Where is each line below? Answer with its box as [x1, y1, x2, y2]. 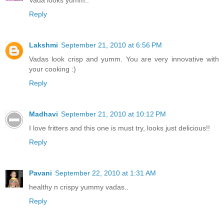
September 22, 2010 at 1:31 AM [55, 169, 156, 177]
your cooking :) [29, 65, 76, 73]
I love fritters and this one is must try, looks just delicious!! [29, 124, 210, 132]
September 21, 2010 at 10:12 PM [61, 110, 166, 118]
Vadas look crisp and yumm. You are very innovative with [29, 55, 219, 63]
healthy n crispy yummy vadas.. [29, 183, 128, 191]
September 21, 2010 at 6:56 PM [61, 41, 162, 49]
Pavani [29, 169, 52, 177]
